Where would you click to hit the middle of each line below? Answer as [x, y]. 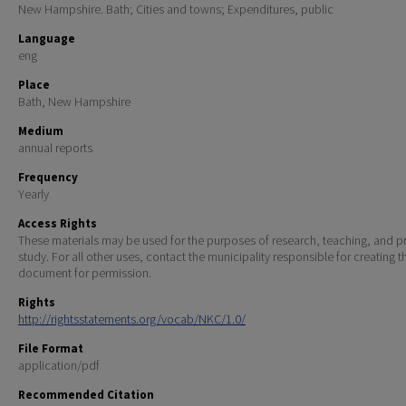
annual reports [55, 148]
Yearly [34, 194]
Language [47, 39]
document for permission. [85, 273]
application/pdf [59, 366]
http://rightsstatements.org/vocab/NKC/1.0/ [132, 319]
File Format [51, 349]
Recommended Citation [86, 395]
